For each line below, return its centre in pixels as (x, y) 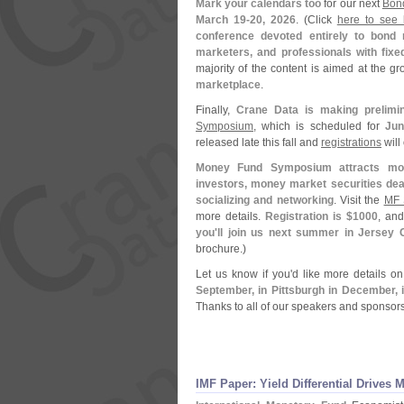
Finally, (216, 110)
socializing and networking (265, 200)
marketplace (228, 85)
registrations (351, 142)
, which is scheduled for (319, 126)
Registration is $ (308, 216)
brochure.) (221, 249)
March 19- (223, 20)
